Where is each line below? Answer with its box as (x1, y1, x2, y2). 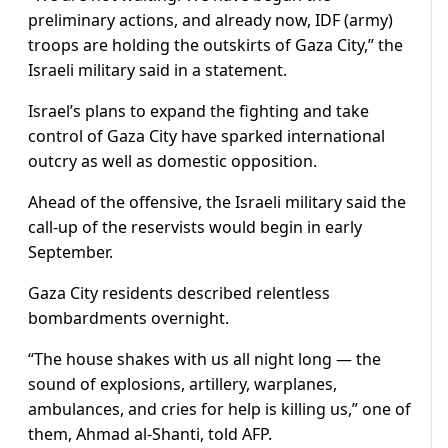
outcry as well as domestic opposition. (28, 150, 317, 173)
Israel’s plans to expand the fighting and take (28, 100, 369, 123)
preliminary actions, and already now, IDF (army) (28, 9, 393, 32)
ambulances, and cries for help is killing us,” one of (28, 398, 411, 421)
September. (28, 241, 113, 264)
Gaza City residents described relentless (28, 282, 330, 305)
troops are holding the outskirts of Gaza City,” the (28, 34, 403, 57)
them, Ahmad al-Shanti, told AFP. (28, 423, 272, 446)
